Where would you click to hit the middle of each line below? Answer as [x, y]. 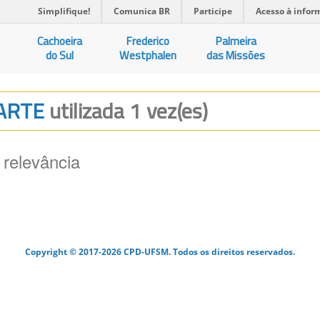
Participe [213, 11]
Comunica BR [142, 11]
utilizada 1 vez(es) [129, 111]
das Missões [236, 55]
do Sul [60, 55]
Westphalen [148, 55]
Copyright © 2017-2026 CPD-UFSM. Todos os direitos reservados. [160, 251]
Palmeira [236, 41]
